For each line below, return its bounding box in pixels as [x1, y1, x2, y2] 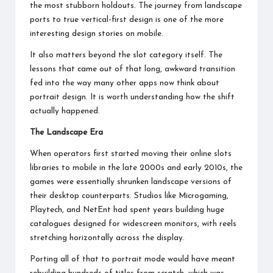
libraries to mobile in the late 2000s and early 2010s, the [30, 163, 243, 172]
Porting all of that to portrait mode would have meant [30, 255, 235, 263]
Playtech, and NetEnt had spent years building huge [30, 205, 224, 214]
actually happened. [30, 107, 100, 115]
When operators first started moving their [30, 149, 190, 158]
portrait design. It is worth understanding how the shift [30, 93, 235, 101]
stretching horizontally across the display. [30, 233, 185, 242]
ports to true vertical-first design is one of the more [30, 15, 224, 24]
